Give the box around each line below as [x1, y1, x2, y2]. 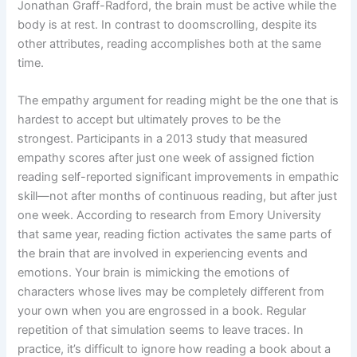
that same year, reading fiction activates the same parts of [18, 227, 332, 242]
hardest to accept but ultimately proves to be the [18, 112, 281, 127]
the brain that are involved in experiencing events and [18, 246, 308, 261]
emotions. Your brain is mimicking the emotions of [18, 265, 290, 280]
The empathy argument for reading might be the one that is [18, 93, 339, 108]
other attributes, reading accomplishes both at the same [18, 36, 322, 51]
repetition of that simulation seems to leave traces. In [18, 323, 304, 338]
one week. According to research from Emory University [18, 208, 322, 223]
